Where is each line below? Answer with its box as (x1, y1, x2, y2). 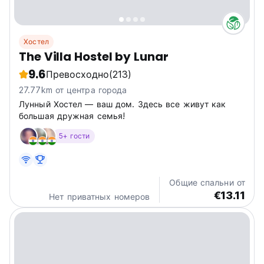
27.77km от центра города (19, 85, 127, 95)
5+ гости (59, 131, 90, 140)
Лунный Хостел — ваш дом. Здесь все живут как (19, 99, 226, 109)
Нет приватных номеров (49, 192, 150, 202)
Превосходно (45, 68, 109, 80)
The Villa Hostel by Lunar (19, 48, 169, 65)
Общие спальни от (169, 177, 245, 187)
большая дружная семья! (19, 111, 126, 121)
